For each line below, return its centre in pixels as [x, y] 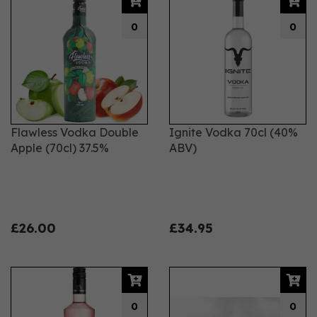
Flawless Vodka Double [75, 132]
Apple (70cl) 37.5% [60, 148]
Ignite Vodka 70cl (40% [234, 132]
